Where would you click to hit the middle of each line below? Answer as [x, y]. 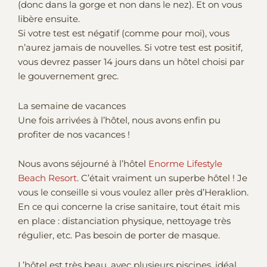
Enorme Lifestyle [185, 164]
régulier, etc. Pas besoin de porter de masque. [119, 236]
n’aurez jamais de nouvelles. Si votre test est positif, [130, 48]
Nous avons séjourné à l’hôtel [83, 164]
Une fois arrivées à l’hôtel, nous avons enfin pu [119, 120]
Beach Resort [47, 178]
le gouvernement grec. [68, 77]
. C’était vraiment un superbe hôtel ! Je [162, 178]
